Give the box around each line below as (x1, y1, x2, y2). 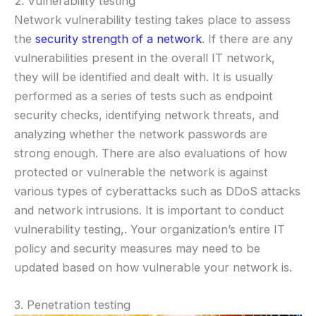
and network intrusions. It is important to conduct (14, 202, 284, 217)
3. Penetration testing (14, 297, 130, 312)
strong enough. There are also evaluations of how (14, 145, 287, 160)
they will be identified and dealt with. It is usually (14, 69, 273, 84)
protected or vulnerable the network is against (14, 164, 268, 179)
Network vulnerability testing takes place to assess (14, 12, 291, 27)
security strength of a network (35, 31, 202, 46)
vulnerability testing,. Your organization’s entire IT (14, 221, 285, 236)
